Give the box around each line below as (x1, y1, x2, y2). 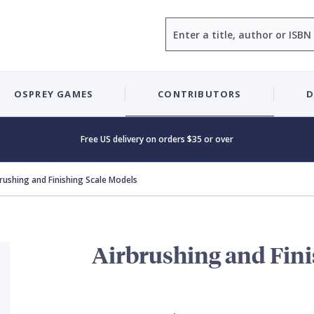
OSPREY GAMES (13, 87, 94, 100)
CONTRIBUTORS (158, 87, 242, 100)
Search (165, 18, 198, 32)
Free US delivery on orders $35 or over (81, 133, 233, 145)
